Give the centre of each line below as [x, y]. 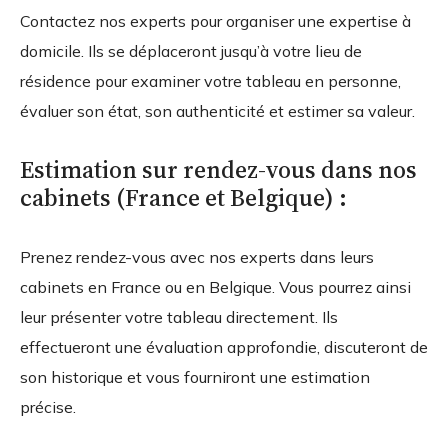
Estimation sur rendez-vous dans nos [218, 170]
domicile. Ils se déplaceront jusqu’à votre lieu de [191, 51]
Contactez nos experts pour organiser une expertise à [215, 21]
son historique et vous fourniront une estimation [195, 377]
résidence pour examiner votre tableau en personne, [210, 81]
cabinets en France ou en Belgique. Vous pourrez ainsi [215, 287]
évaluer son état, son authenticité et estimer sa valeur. [217, 111]
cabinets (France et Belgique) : [183, 198]
